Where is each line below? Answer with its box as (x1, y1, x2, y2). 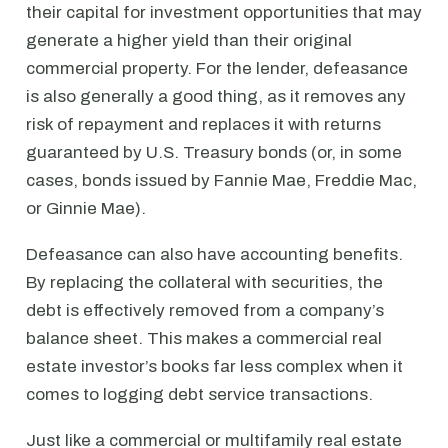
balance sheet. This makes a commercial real (26, 329, 382, 348)
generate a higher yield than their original (26, 31, 352, 50)
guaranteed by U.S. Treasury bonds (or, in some (26, 143, 402, 162)
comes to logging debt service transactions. (26, 385, 373, 404)
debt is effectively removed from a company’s (26, 301, 384, 320)
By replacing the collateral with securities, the (26, 273, 383, 292)
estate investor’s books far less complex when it (26, 357, 403, 376)
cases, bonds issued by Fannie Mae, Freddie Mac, (26, 171, 417, 190)
